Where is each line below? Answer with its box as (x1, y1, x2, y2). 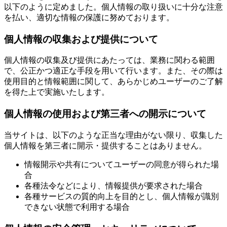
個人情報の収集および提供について (4, 33, 158, 45)
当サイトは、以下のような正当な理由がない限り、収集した (4, 130, 223, 139)
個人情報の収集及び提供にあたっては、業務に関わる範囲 (4, 56, 215, 65)
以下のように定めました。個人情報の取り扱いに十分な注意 (4, 2, 223, 11)
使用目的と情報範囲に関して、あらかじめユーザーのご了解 (4, 77, 223, 86)
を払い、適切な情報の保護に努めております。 (4, 13, 174, 22)
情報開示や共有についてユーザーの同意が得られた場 (24, 160, 219, 169)
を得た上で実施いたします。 (4, 88, 109, 97)
